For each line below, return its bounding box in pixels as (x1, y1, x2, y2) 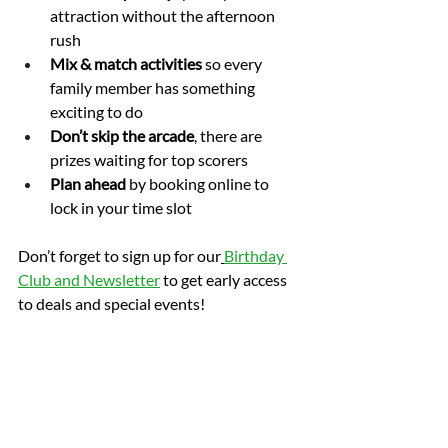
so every (202, 54, 265, 74)
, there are (194, 126, 265, 146)
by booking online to (126, 174, 272, 194)
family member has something (50, 78, 258, 98)
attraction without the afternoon (50, 6, 278, 26)
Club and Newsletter (18, 270, 160, 290)
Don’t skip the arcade (50, 126, 194, 146)
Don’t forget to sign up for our (18, 246, 221, 266)
